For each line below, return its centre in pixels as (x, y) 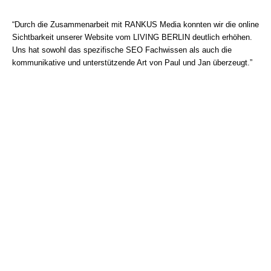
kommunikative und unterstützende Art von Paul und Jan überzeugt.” (132, 62)
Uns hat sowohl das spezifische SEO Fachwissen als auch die (122, 50)
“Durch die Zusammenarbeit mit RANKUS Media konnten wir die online (135, 24)
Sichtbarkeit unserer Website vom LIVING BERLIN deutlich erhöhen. (132, 37)
